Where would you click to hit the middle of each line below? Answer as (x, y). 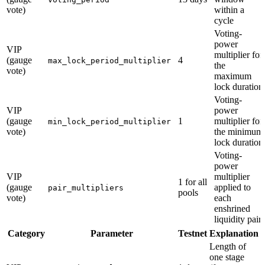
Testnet (193, 233)
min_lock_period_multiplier (109, 121)
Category (26, 233)
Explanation (234, 233)
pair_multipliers (86, 188)
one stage (227, 257)
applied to (232, 187)
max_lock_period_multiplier (109, 60)
